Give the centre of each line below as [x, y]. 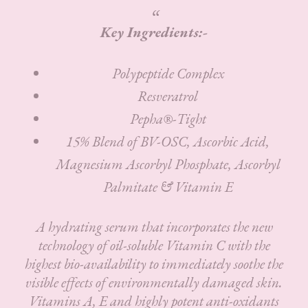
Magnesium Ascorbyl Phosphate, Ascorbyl [168, 164]
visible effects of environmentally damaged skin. [154, 282]
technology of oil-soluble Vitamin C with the [154, 245]
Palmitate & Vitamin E [168, 186]
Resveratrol [168, 96]
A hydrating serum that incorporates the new [154, 226]
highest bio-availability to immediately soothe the [154, 263]
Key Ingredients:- [154, 32]
